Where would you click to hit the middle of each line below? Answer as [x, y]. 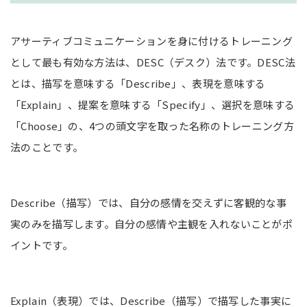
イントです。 [41, 245]
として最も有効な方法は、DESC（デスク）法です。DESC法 [153, 62]
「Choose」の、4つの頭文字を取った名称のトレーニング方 [152, 126]
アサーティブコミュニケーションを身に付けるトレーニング [152, 41]
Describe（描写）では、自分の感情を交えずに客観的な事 [148, 203]
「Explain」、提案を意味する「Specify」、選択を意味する [153, 105]
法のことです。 [47, 147]
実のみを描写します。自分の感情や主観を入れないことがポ [152, 224]
